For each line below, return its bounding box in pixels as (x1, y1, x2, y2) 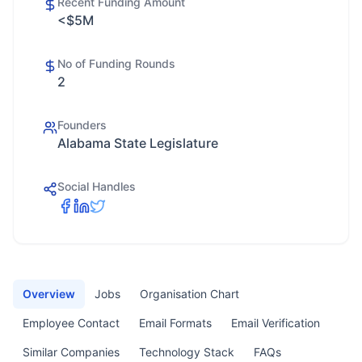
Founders (57, 118, 107, 132)
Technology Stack (139, 345, 234, 359)
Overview (23, 287, 75, 301)
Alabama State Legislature (57, 135, 218, 151)
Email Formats (139, 316, 212, 330)
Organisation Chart (140, 287, 239, 301)
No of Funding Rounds (57, 57, 175, 70)
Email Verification (231, 316, 320, 330)
